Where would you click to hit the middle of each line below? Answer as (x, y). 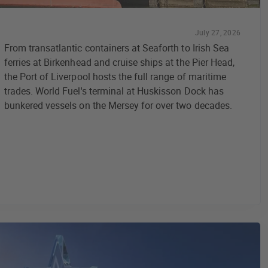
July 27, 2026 (217, 32)
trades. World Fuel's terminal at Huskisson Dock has (114, 91)
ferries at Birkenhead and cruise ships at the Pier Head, (119, 62)
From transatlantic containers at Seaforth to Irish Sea (116, 48)
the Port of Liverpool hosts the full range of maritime (115, 77)
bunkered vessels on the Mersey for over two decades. (118, 105)
